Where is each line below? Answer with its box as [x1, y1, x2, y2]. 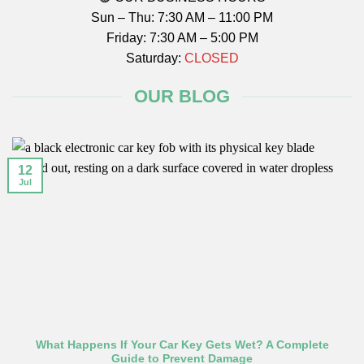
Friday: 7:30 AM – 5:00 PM [106, 30, 258, 45]
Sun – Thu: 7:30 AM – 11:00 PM [91, 10, 273, 24]
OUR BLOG [134, 86, 230, 107]
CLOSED [184, 50, 239, 65]
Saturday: [125, 50, 184, 65]
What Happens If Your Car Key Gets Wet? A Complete [35, 339, 329, 352]
